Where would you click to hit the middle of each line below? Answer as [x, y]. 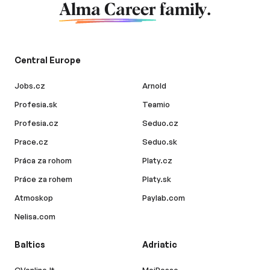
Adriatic [160, 245]
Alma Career [108, 11]
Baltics [30, 245]
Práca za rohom [43, 161]
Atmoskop [34, 198]
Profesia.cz [36, 123]
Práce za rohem [43, 179]
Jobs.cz [30, 86]
